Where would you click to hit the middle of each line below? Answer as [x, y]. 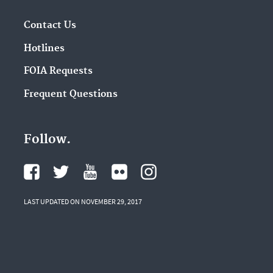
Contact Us [50, 25]
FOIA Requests [58, 71]
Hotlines [44, 48]
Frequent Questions [70, 94]
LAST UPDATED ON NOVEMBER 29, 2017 [83, 201]
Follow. [47, 139]
